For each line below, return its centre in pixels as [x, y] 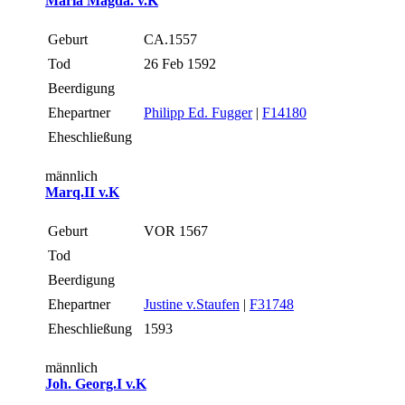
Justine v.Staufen [192, 304]
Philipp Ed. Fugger [198, 112]
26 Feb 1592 [182, 63]
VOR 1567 [178, 231]
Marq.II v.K [82, 192]
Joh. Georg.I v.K [96, 383]
